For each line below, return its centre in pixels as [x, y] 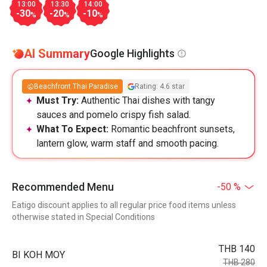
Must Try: [59, 100]
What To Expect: [74, 129]
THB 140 [237, 249]
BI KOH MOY [38, 255]
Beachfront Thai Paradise [76, 86]
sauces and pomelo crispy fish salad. [114, 115]
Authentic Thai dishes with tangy [148, 100]
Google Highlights [132, 53]
